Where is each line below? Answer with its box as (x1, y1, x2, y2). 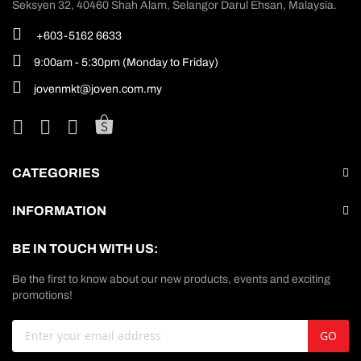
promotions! (12, 288, 73, 301)
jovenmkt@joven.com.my (34, 82, 162, 95)
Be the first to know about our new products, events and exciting (12, 272, 330, 285)
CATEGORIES (12, 165, 100, 180)
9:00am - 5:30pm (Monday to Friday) (34, 56, 218, 68)
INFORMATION (12, 203, 106, 218)
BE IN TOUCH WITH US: (12, 241, 158, 255)
